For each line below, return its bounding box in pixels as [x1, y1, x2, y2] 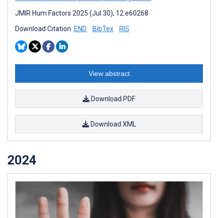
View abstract [88, 70, 130, 78]
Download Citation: [15, 25, 74, 33]
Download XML [89, 120, 136, 128]
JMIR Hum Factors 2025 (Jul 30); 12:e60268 [15, 9, 148, 18]
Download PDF [90, 95, 135, 103]
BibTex [92, 25, 113, 33]
